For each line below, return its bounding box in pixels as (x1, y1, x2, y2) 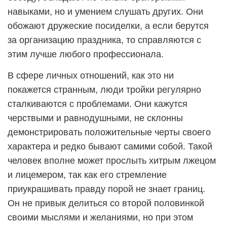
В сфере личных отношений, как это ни (8, 68, 174, 81)
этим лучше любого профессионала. (8, 47, 164, 60)
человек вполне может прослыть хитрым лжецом (8, 153, 216, 166)
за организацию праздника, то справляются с (8, 32, 201, 46)
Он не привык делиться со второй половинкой (8, 196, 204, 209)
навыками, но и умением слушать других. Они (8, 4, 203, 17)
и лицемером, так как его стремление (8, 167, 167, 180)
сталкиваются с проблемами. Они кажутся (8, 96, 187, 109)
